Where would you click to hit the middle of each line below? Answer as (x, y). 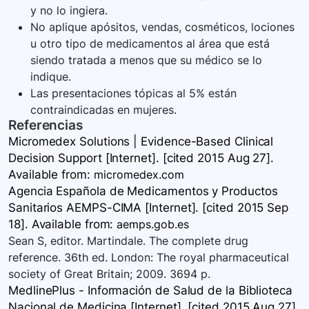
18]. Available (45, 225)
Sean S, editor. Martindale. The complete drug (128, 241)
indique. (51, 77)
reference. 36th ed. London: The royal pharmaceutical (149, 258)
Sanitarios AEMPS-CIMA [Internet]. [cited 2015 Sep (149, 208)
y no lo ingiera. (69, 11)
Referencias (46, 126)
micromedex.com (139, 175)
